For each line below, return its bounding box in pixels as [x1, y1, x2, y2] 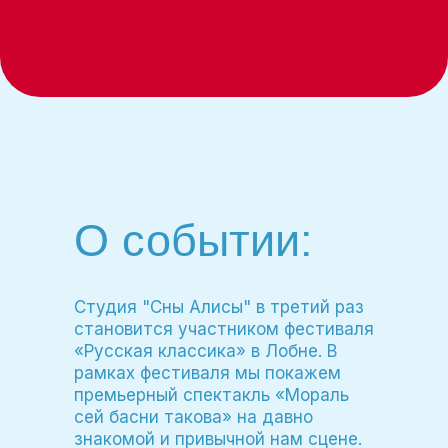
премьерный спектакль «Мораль [74, 385, 349, 405]
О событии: [74, 215, 313, 266]
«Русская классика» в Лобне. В [74, 341, 337, 361]
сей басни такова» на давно [74, 407, 313, 427]
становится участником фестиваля [74, 319, 374, 339]
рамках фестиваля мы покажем [74, 363, 341, 383]
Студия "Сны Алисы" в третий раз [74, 297, 364, 317]
